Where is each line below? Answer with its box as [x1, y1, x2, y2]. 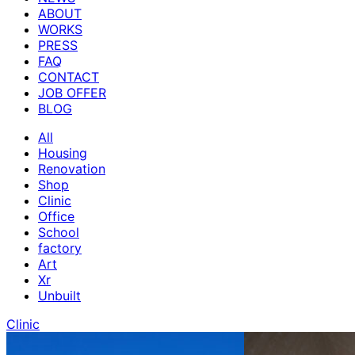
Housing [38, 144, 87, 161]
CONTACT [38, 68, 99, 85]
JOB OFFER [38, 84, 106, 101]
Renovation [38, 160, 105, 177]
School [38, 223, 79, 240]
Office [38, 208, 74, 224]
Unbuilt [38, 287, 81, 303]
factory [38, 239, 82, 256]
